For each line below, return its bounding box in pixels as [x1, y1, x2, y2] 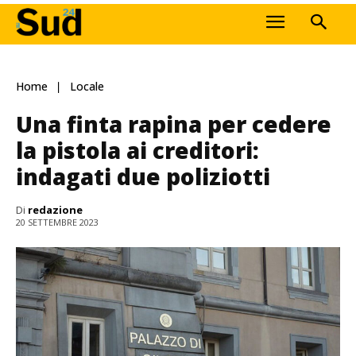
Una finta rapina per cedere [16, 108, 331, 139]
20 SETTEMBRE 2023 [16, 216, 99, 229]
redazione [28, 202, 83, 217]
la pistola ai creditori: [16, 134, 259, 165]
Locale [70, 79, 104, 95]
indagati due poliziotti [16, 161, 270, 192]
